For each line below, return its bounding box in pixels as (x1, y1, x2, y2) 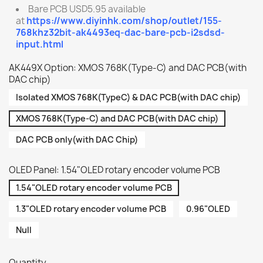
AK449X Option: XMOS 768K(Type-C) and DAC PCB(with (9, 62, 247, 74)
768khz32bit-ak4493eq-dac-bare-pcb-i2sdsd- (16, 26, 225, 39)
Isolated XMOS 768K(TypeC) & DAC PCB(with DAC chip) (16, 92, 241, 103)
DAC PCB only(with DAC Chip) (16, 134, 138, 145)
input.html (16, 38, 63, 50)
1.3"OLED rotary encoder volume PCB (16, 203, 166, 214)
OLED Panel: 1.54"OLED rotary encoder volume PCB (9, 164, 220, 176)
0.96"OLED (186, 203, 230, 214)
